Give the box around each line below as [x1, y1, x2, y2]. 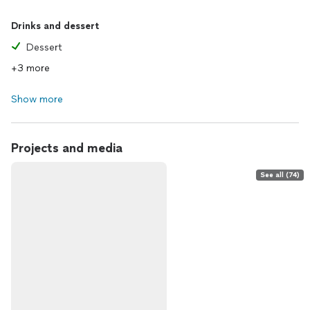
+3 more [11, 62, 50, 74]
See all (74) [260, 170, 300, 179]
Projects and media [11, 140, 122, 156]
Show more [11, 93, 63, 105]
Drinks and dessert [11, 20, 99, 32]
